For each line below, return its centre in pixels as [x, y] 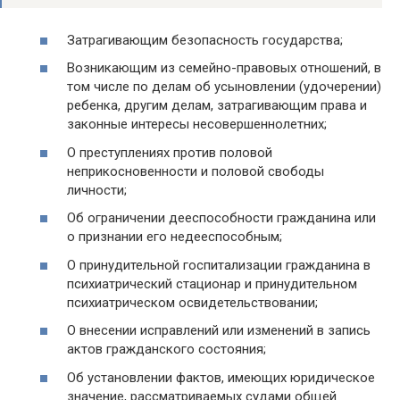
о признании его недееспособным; [175, 237]
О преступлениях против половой [170, 152]
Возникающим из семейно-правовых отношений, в [224, 68]
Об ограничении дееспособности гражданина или [221, 218]
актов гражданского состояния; [167, 350]
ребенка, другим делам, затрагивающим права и [217, 106]
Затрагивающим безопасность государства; [205, 40]
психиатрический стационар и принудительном [212, 283]
